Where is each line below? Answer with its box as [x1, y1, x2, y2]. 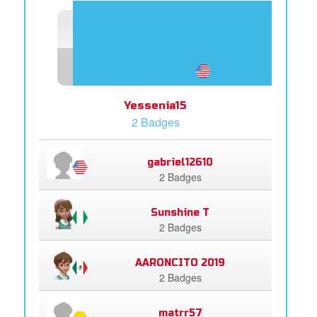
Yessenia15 [124, 98, 188, 112]
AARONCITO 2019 [135, 256, 226, 269]
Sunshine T [151, 206, 210, 219]
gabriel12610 [147, 156, 214, 168]
